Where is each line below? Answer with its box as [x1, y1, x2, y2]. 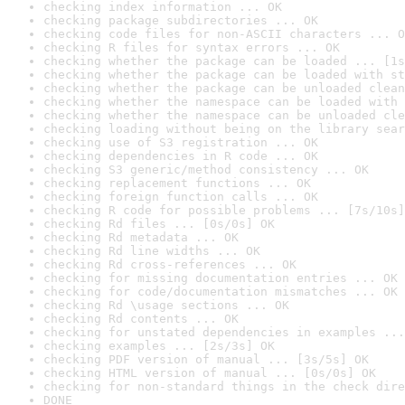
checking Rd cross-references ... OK [43, 258, 297, 271]
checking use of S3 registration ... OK [43, 136, 318, 149]
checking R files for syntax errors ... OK [43, 41, 340, 54]
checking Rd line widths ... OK [43, 244, 260, 258]
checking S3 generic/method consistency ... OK [43, 163, 369, 176]
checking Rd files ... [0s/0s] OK [43, 217, 275, 231]
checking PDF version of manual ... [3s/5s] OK [43, 353, 369, 366]
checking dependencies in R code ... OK [43, 149, 318, 163]
